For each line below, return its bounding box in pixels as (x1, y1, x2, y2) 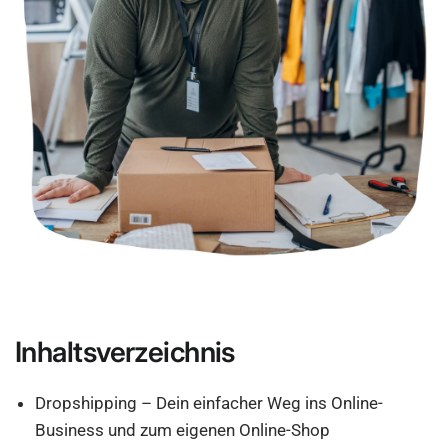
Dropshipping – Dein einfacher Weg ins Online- (35, 393, 384, 413)
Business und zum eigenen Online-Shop (35, 420, 331, 440)
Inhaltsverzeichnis (15, 335, 235, 369)
